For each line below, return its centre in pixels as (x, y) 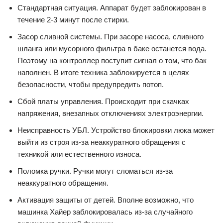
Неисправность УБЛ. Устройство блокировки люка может (116, 130)
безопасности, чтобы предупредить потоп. (91, 84)
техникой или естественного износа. (79, 154)
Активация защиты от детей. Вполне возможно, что (106, 200)
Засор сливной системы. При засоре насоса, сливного (111, 37)
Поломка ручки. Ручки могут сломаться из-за (95, 171)
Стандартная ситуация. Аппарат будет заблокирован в (112, 8)
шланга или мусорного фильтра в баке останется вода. (112, 49)
